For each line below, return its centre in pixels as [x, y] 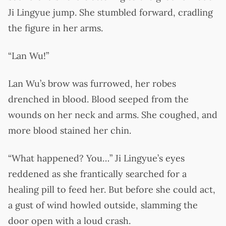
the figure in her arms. [55, 28]
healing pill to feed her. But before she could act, [112, 189]
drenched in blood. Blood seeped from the [98, 99]
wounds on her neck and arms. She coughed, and [113, 115]
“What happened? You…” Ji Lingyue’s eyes [96, 158]
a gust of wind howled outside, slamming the [103, 205]
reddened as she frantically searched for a [97, 174]
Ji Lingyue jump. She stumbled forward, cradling [110, 12]
